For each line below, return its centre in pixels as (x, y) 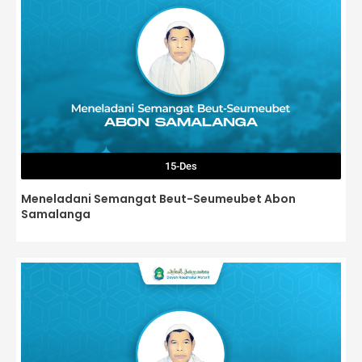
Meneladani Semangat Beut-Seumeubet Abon (158, 199)
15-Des (181, 166)
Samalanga (56, 215)
